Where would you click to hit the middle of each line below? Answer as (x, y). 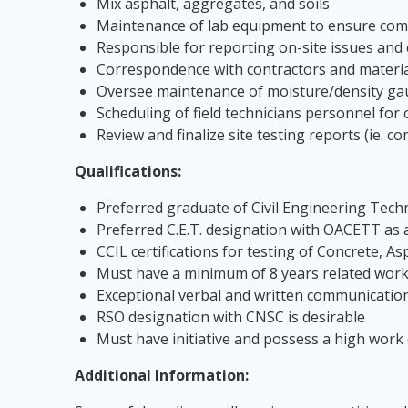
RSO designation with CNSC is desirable (231, 317)
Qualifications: (128, 172)
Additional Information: (162, 376)
